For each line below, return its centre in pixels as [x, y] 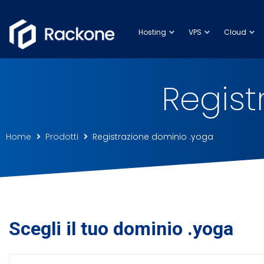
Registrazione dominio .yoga [153, 137]
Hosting [152, 32]
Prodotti [62, 137]
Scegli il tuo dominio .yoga [121, 229]
